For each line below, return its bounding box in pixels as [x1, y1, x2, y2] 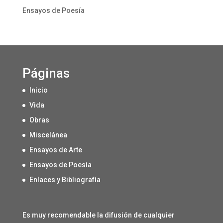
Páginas [22, 66, 70, 81]
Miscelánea [29, 131, 67, 139]
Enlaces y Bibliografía [29, 176, 101, 184]
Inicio [29, 86, 48, 95]
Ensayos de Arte [29, 146, 82, 154]
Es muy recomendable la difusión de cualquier [22, 211, 175, 220]
